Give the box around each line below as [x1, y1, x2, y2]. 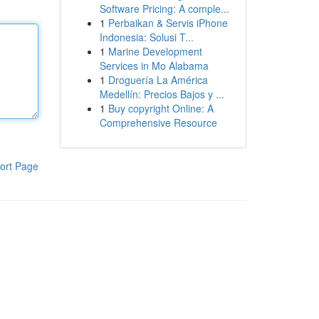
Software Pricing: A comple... [99, 1, 229, 16]
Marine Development [108, 44, 202, 58]
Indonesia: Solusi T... [99, 30, 194, 44]
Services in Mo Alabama [99, 58, 209, 73]
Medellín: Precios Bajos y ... [99, 87, 224, 101]
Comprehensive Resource [99, 115, 217, 130]
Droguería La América [108, 73, 208, 87]
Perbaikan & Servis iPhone [108, 16, 228, 30]
